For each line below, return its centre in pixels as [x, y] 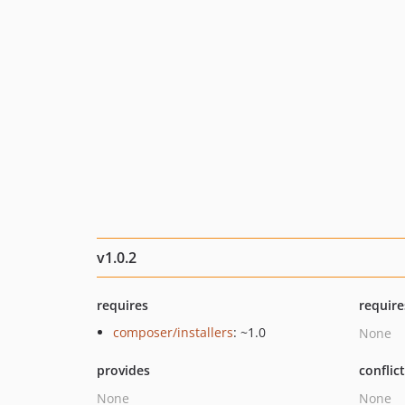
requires [122, 305]
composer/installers [173, 332]
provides [123, 370]
